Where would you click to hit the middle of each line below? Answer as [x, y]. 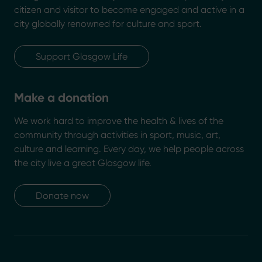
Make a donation [61, 98]
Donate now [62, 196]
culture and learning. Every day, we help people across [129, 149]
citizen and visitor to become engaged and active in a [129, 10]
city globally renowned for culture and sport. [108, 24]
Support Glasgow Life [82, 57]
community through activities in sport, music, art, [117, 135]
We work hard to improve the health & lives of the [119, 121]
